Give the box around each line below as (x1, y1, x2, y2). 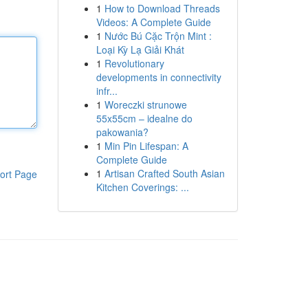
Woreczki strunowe (104, 98, 187, 111)
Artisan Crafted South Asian (104, 166, 225, 180)
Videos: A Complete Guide (96, 15, 211, 29)
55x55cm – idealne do (96, 111, 192, 125)
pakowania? (96, 125, 148, 139)
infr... (96, 84, 118, 98)
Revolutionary (104, 56, 164, 70)
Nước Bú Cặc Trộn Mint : (104, 29, 212, 43)
